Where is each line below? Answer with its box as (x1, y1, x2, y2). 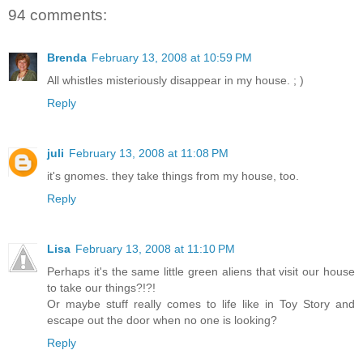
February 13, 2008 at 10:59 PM (92, 50, 252, 64)
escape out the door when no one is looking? (47, 313, 277, 327)
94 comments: (8, 6, 107, 24)
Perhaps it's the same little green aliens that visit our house (47, 264, 355, 278)
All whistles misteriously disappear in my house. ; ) (47, 73, 304, 87)
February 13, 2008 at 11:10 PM (75, 241, 235, 255)
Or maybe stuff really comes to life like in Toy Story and (47, 297, 355, 310)
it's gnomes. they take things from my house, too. (47, 169, 299, 182)
